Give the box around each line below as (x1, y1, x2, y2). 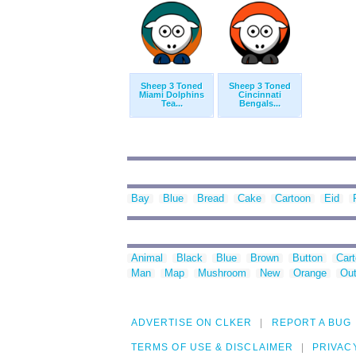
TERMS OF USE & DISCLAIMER (131, 342, 293, 354)
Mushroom (198, 267, 246, 280)
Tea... (161, 99, 183, 109)
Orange (293, 267, 327, 280)
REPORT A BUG (271, 317, 352, 329)
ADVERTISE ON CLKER (131, 317, 253, 329)
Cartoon (275, 192, 311, 205)
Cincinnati (238, 90, 281, 100)
